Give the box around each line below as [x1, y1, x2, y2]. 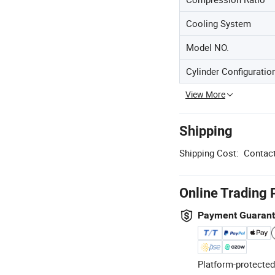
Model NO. [186, 41, 229, 53]
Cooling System [186, 17, 251, 29]
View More [185, 88, 225, 100]
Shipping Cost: [179, 147, 239, 159]
